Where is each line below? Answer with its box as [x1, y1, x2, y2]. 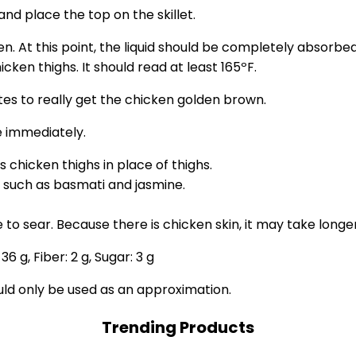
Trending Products [102, 316, 254, 339]
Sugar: [95, 248, 136, 266]
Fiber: [33, 248, 71, 266]
